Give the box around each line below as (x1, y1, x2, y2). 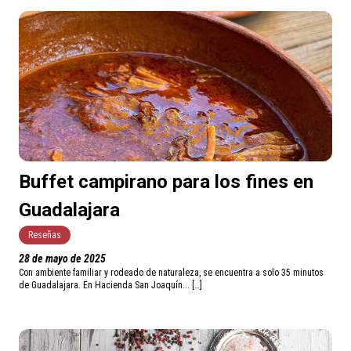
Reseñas (28, 230, 61, 241)
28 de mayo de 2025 (19, 252, 106, 266)
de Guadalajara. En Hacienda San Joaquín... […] (19, 280, 202, 291)
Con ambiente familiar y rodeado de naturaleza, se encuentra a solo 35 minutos (19, 267, 324, 279)
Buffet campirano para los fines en (19, 171, 313, 194)
